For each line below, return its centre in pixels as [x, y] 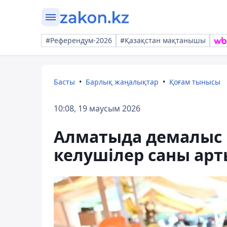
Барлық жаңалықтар [122, 82]
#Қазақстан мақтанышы [163, 40]
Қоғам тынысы [195, 82]
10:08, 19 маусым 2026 [97, 108]
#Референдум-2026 [79, 40]
